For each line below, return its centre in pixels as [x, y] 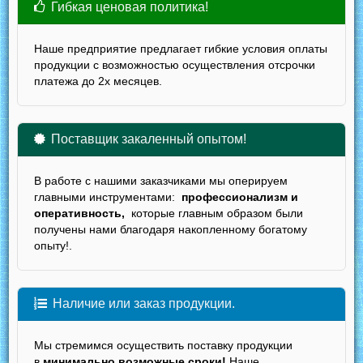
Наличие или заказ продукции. [143, 304]
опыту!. [53, 246]
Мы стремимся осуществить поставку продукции [164, 346]
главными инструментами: [108, 197]
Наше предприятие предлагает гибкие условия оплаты [181, 49]
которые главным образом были [216, 214]
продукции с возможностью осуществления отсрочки [175, 65]
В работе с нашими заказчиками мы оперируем [161, 181]
